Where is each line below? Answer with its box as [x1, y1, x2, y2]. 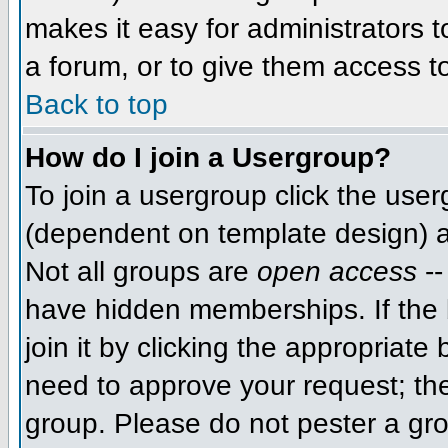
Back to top [25, 88, 168, 120]
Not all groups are [25, 255, 257, 287]
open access [257, 255, 417, 287]
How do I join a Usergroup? [25, 141, 391, 173]
